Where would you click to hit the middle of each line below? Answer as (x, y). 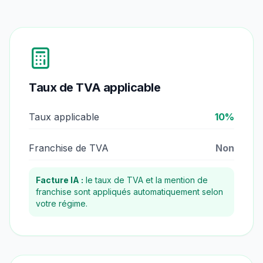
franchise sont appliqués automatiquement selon (129, 192)
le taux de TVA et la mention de (146, 180)
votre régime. (62, 203)
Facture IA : (60, 180)
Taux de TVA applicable (95, 87)
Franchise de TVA (69, 148)
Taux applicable (64, 117)
